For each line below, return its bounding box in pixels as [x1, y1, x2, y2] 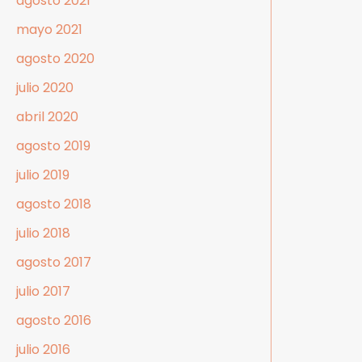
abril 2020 [16, 107, 78, 127]
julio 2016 [16, 340, 70, 360]
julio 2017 [16, 282, 70, 301]
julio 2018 [16, 224, 70, 243]
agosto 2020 [16, 49, 95, 69]
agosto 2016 [16, 311, 91, 330]
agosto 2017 [16, 253, 91, 272]
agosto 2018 [16, 195, 91, 214]
